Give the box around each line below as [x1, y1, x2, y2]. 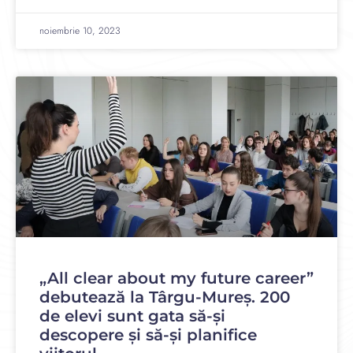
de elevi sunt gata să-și [39, 307, 225, 325]
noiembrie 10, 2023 [39, 24, 121, 38]
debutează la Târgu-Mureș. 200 [39, 288, 290, 307]
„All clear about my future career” [39, 269, 314, 288]
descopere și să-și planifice [39, 325, 257, 344]
